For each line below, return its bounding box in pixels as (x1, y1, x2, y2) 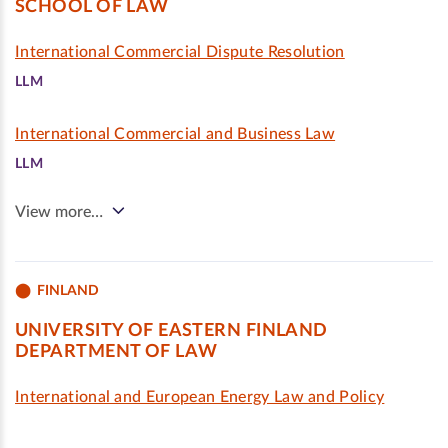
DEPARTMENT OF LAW (15, 343, 218, 361)
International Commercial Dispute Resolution (15, 44, 345, 60)
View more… (15, 204, 103, 220)
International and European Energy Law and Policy (15, 389, 385, 405)
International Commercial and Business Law (15, 126, 336, 142)
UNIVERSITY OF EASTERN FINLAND (15, 322, 328, 340)
